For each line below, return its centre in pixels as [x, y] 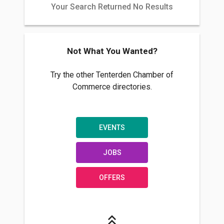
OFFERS [112, 178]
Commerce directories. [112, 87]
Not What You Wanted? [112, 51]
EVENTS [112, 128]
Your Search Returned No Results [112, 7]
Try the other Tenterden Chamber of [112, 75]
